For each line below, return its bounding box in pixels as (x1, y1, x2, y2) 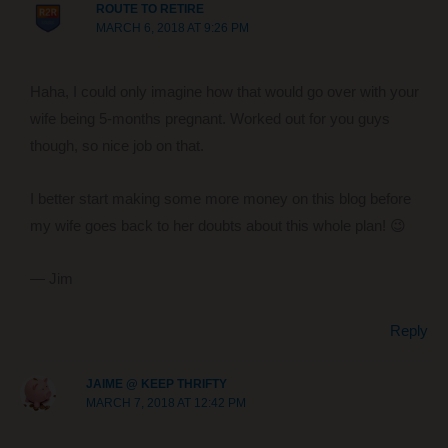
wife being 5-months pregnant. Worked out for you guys (29, 111, 390, 128)
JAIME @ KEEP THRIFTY (86, 377, 228, 392)
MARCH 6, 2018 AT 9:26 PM (95, 21, 249, 36)
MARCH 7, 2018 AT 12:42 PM (86, 396, 247, 411)
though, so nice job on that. (29, 138, 204, 155)
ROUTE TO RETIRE (95, 2, 204, 17)
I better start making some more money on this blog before (29, 190, 411, 207)
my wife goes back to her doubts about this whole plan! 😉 (29, 217, 406, 234)
